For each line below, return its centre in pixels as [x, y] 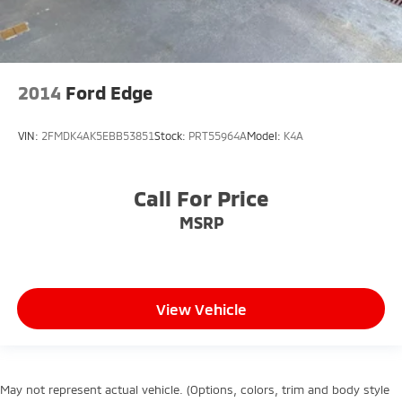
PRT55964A [218, 135]
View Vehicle [201, 308]
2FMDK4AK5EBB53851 [98, 135]
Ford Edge [109, 92]
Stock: [171, 135]
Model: [265, 135]
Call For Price [201, 198]
